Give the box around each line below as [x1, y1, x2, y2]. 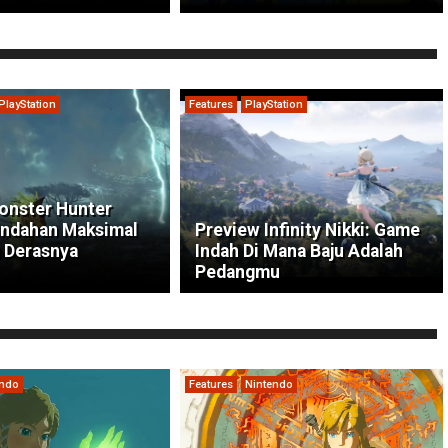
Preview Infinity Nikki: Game [194, 220, 420, 241]
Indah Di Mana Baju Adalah [194, 241, 403, 262]
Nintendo [244, 378, 293, 392]
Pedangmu [194, 262, 280, 283]
